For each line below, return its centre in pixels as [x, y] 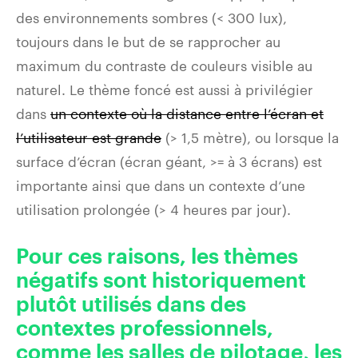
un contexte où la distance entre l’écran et [187, 113]
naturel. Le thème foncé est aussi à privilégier [165, 89]
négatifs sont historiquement [161, 281]
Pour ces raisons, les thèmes [157, 257]
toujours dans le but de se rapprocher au [148, 41]
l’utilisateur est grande [89, 137]
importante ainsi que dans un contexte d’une [161, 185]
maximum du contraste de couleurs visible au [164, 65]
